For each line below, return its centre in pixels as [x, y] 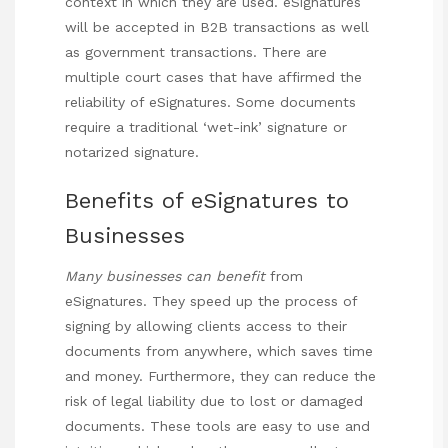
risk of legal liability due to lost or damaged [214, 401]
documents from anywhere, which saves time [219, 351]
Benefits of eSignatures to [207, 200]
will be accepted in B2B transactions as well [217, 27]
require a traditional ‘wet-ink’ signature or [206, 127]
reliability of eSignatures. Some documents [210, 102]
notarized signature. [132, 152]
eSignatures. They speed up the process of [211, 301]
